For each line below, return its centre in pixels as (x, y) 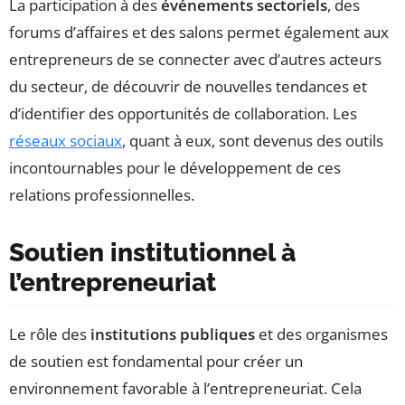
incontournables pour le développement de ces (175, 168)
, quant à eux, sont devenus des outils (253, 141)
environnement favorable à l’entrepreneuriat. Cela (185, 389)
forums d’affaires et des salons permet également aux (199, 33)
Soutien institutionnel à (152, 253)
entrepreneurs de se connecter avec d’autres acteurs (195, 60)
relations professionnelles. (102, 195)
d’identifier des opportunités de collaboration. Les (183, 114)
